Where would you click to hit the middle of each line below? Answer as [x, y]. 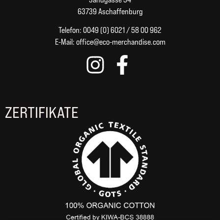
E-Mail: [65, 42]
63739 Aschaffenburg [110, 11]
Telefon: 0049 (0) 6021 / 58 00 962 [110, 30]
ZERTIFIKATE [42, 112]
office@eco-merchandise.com [121, 42]
